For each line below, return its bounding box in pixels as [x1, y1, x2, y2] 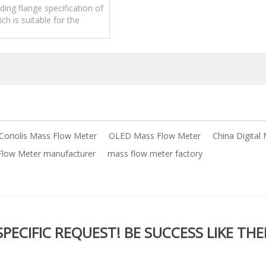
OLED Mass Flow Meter [109, 130, 201, 141]
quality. [9, 38, 37, 49]
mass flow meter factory [107, 148, 202, 159]
